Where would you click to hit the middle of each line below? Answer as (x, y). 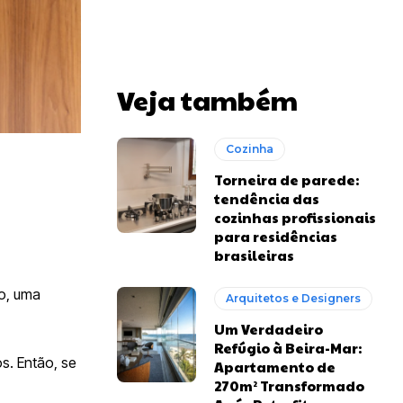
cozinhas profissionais (296, 218)
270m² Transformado (290, 386)
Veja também (207, 100)
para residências (276, 237)
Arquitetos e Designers (294, 299)
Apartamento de (275, 367)
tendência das (267, 199)
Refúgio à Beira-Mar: (288, 348)
